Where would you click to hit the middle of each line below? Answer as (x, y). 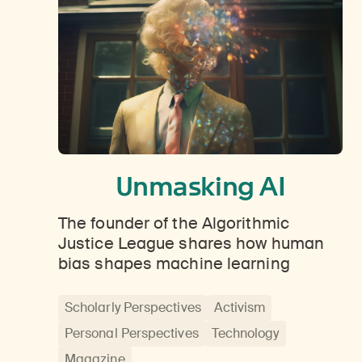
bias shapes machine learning (174, 263)
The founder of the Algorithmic (174, 223)
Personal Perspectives (132, 333)
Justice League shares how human (192, 243)
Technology (245, 333)
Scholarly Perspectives (133, 307)
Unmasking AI (200, 186)
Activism (240, 307)
